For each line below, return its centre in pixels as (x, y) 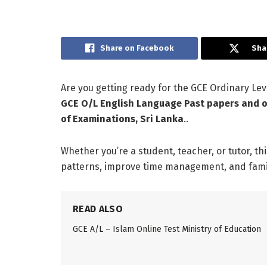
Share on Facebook (137, 48)
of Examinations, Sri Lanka (122, 119)
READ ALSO (98, 209)
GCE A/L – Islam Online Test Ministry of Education (167, 229)
